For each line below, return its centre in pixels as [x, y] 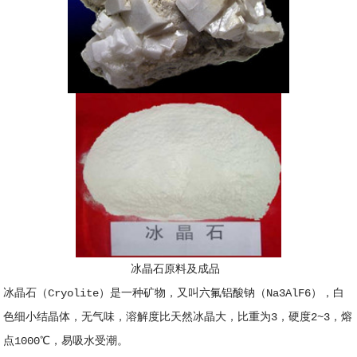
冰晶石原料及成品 [178, 269]
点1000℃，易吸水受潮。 [66, 341]
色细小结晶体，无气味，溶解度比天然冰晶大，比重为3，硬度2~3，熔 [178, 317]
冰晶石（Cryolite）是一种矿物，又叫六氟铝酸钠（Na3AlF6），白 [174, 293]
